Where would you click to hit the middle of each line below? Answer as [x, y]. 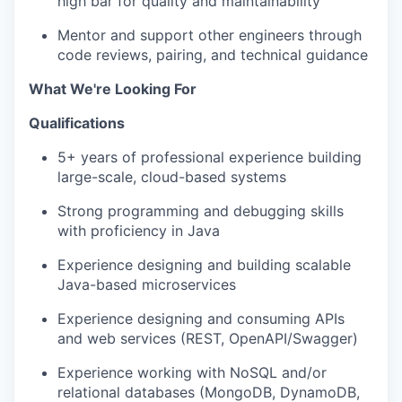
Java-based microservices [147, 284]
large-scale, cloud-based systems [172, 177]
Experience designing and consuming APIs [201, 319]
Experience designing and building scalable [204, 265]
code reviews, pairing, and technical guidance [213, 55]
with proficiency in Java [139, 231]
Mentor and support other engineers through [210, 35]
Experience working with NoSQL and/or [192, 372]
